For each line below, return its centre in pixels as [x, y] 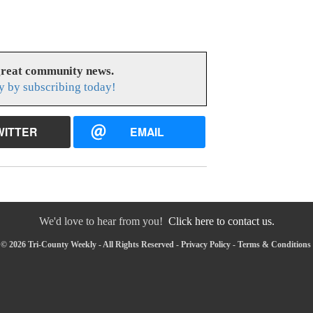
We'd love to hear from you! [103, 221]
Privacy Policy [205, 244]
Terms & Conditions [274, 244]
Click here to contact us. [221, 221]
